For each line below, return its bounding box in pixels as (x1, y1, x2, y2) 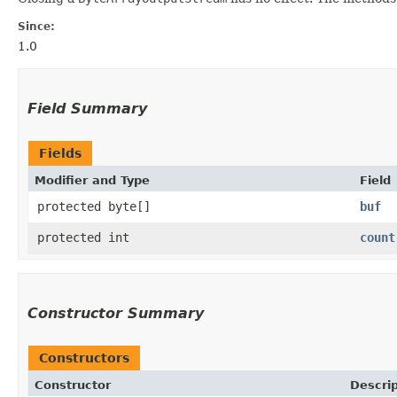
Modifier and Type (35, 173, 150, 187)
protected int (37, 230, 129, 245)
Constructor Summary (27, 304, 204, 322)
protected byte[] (37, 198, 151, 214)
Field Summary (27, 99, 147, 117)
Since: (18, 19, 55, 33)
